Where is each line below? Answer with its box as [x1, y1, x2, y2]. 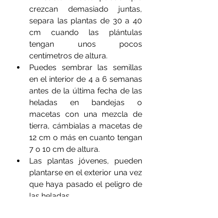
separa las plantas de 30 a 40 [29, 16, 142, 25]
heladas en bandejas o [29, 98, 142, 107]
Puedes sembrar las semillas [29, 63, 142, 72]
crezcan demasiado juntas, [29, 4, 142, 14]
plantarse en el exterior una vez [29, 168, 142, 177]
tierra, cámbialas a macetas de [29, 121, 142, 130]
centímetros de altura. [29, 51, 113, 60]
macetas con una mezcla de [29, 109, 142, 119]
